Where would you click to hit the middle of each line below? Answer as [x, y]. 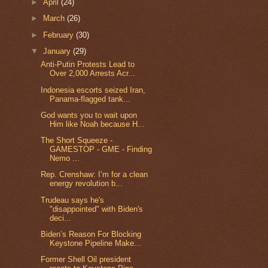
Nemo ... [65, 159]
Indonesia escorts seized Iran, [93, 90]
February [60, 35]
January [58, 51]
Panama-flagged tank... [90, 99]
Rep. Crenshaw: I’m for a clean [95, 175]
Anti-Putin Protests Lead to [88, 65]
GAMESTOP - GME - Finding [101, 150]
